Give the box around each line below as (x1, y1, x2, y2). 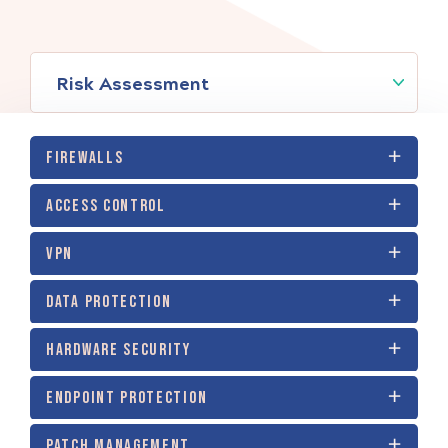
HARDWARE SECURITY (46, 339, 191, 360)
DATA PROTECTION (46, 291, 172, 312)
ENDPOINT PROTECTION (46, 387, 208, 408)
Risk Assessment (57, 72, 209, 95)
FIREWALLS (46, 147, 124, 168)
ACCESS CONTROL (46, 195, 166, 216)
